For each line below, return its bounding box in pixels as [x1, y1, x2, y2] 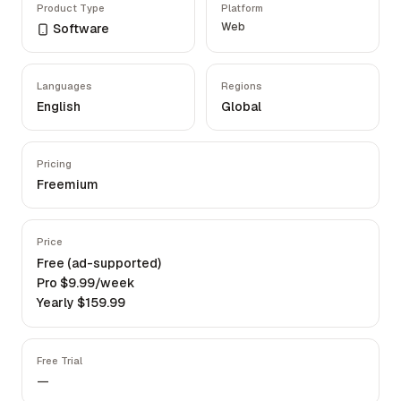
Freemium [37, 176, 98, 192]
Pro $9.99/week [37, 275, 135, 291]
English [37, 98, 81, 115]
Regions [221, 80, 261, 92]
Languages [37, 80, 91, 92]
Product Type [37, 2, 105, 14]
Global [221, 98, 261, 115]
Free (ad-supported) [37, 255, 161, 271]
